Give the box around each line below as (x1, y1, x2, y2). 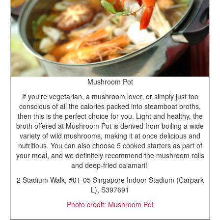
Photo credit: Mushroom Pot (66, 199, 154, 209)
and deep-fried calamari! (71, 160, 149, 170)
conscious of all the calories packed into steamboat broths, (19, 101, 201, 111)
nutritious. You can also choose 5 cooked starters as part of (18, 140, 202, 150)
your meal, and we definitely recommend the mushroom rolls (16, 150, 204, 160)
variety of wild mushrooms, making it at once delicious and (20, 130, 200, 140)
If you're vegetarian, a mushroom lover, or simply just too (22, 91, 198, 101)
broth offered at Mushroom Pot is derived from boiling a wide (16, 120, 204, 131)
